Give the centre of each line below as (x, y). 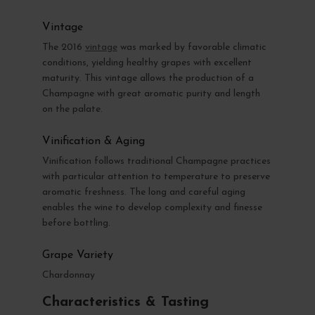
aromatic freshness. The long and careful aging (143, 192)
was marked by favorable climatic (192, 47)
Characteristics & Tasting (125, 302)
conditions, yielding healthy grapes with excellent (147, 63)
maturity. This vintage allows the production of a (148, 78)
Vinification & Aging (93, 141)
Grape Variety (77, 255)
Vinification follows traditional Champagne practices (156, 161)
